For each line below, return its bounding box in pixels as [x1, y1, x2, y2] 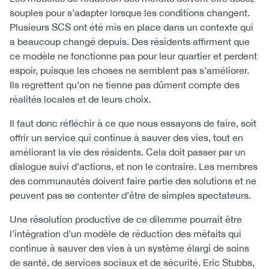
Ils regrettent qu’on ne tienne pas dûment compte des [10, 79, 240, 90]
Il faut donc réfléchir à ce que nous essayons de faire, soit [10, 118, 256, 128]
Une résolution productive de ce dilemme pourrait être [10, 214, 242, 225]
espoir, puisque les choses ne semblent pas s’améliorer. [10, 65, 249, 76]
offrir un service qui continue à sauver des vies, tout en [10, 132, 243, 143]
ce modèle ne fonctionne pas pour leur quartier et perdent [10, 50, 257, 61]
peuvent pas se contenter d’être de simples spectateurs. [10, 190, 251, 201]
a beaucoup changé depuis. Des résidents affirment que [10, 36, 250, 47]
